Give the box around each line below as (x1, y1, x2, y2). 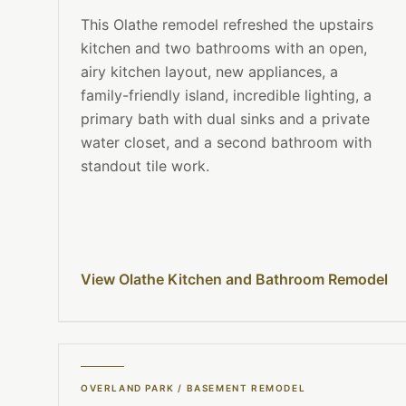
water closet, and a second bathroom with (81, 133, 372, 152)
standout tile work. (81, 157, 209, 176)
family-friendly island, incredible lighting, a (81, 86, 372, 105)
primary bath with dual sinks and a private (81, 110, 370, 129)
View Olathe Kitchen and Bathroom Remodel (81, 270, 388, 289)
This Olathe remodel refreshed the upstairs (81, 15, 373, 34)
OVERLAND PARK (81, 382, 175, 394)
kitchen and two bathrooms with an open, (81, 39, 367, 58)
